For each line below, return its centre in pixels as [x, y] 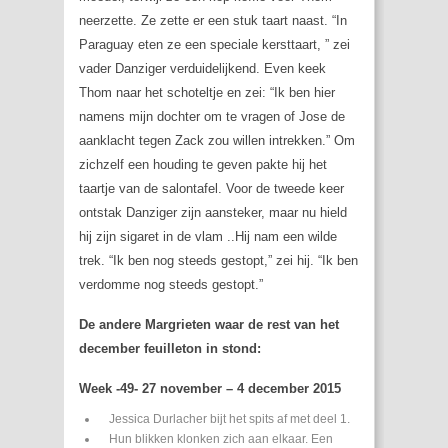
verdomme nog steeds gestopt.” [171, 285]
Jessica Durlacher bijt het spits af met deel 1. [229, 419]
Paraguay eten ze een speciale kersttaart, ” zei [214, 45]
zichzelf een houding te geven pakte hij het [203, 165]
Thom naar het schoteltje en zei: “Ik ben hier [207, 93]
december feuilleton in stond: [170, 349]
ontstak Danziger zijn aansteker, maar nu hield [213, 213]
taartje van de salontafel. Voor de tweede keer [211, 189]
